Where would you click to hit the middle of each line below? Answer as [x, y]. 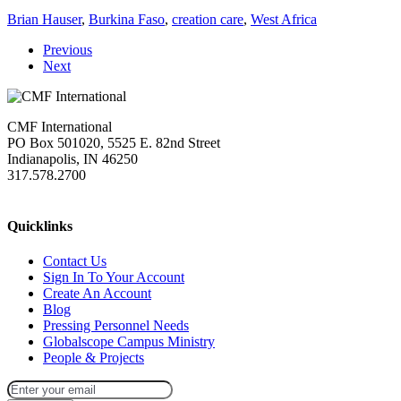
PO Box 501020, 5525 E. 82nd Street [114, 142]
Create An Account [97, 294]
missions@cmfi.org [62, 191]
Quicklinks [40, 226]
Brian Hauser [44, 19]
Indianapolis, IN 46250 [73, 158]
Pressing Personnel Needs [116, 326]
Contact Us [75, 261]
